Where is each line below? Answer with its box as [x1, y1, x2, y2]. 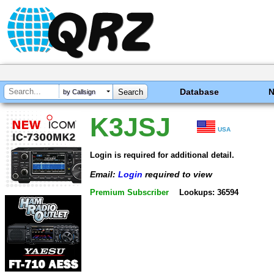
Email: [90, 169, 118, 179]
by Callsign [63, 88, 95, 96]
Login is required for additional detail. [90, 150, 234, 160]
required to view [143, 169, 212, 179]
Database [180, 87, 220, 97]
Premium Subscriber [90, 188, 169, 198]
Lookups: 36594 [179, 188, 239, 198]
